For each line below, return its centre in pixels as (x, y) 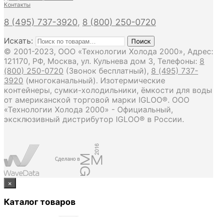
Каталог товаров (40, 202)
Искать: (18, 41)
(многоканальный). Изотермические (94, 81)
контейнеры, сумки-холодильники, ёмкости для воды (108, 90)
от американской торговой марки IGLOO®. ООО (97, 100)
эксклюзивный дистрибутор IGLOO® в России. (94, 119)
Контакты (17, 5)
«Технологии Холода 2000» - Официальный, (88, 110)
